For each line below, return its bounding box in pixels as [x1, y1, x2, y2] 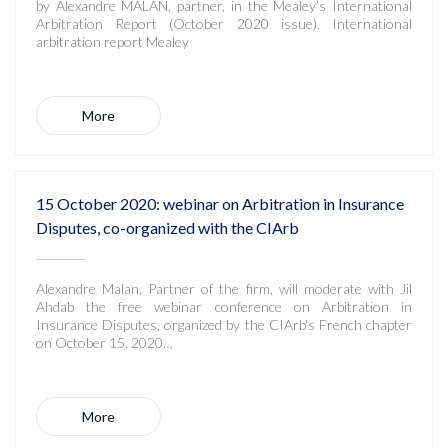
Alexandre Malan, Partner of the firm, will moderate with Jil [36, 280, 412, 297]
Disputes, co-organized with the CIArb [36, 218, 299, 237]
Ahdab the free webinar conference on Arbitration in [36, 298, 412, 315]
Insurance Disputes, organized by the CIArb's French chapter [36, 316, 412, 333]
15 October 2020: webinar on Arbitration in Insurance [36, 194, 404, 213]
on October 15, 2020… [36, 334, 173, 351]
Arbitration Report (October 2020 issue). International [36, 15, 412, 32]
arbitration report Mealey [36, 33, 207, 50]
